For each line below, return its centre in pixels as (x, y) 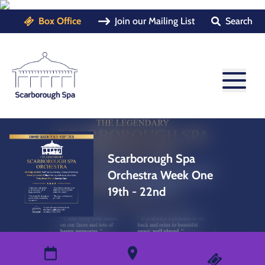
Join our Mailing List (154, 21)
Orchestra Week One (160, 175)
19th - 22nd (136, 192)
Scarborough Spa (151, 159)
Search (239, 21)
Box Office (59, 21)
